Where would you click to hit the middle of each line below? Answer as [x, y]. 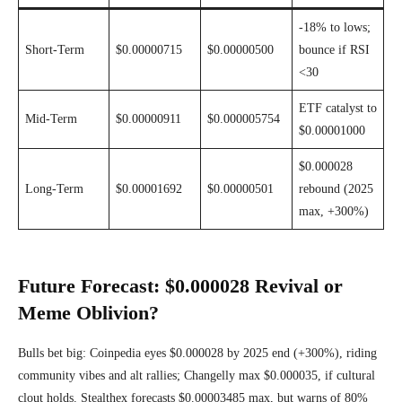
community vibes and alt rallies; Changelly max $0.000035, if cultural [197, 376]
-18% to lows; [335, 28]
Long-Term [54, 189]
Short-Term [55, 50]
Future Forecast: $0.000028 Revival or [180, 286]
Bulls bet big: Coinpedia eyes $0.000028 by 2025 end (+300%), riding [197, 354]
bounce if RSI [334, 50]
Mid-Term [51, 119]
